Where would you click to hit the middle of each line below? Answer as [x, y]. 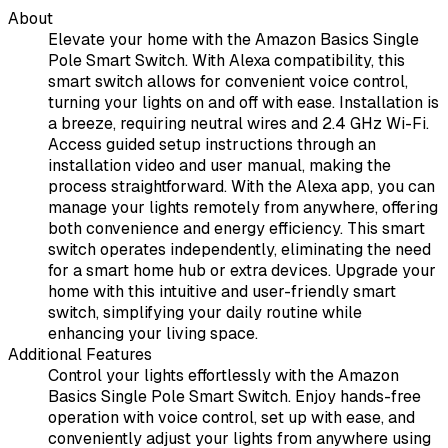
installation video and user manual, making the [219, 166]
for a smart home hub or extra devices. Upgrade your [242, 271]
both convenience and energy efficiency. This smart [236, 229]
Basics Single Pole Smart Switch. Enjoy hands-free [234, 397]
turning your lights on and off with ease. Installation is [243, 103]
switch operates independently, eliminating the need [239, 250]
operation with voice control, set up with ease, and [231, 418]
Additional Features [80, 355]
